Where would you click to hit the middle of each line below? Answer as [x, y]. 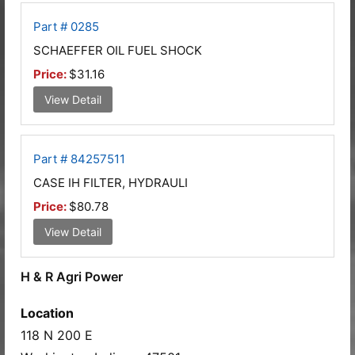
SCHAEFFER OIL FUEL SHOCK [118, 50]
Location [47, 313]
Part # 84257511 [79, 158]
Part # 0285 [66, 26]
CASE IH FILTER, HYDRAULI [111, 182]
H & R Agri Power [72, 276]
